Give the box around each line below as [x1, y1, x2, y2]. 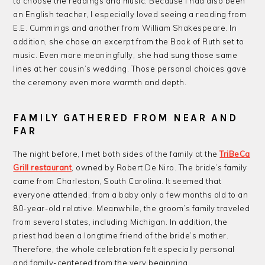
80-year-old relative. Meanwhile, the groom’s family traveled [13, 203, 250, 213]
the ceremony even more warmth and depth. [13, 77, 187, 87]
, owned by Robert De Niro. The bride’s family [72, 162, 247, 172]
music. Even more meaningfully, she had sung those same [13, 50, 238, 60]
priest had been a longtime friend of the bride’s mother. [13, 230, 229, 240]
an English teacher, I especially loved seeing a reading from [13, 9, 247, 19]
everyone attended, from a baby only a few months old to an [13, 189, 248, 199]
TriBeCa [219, 148, 250, 159]
